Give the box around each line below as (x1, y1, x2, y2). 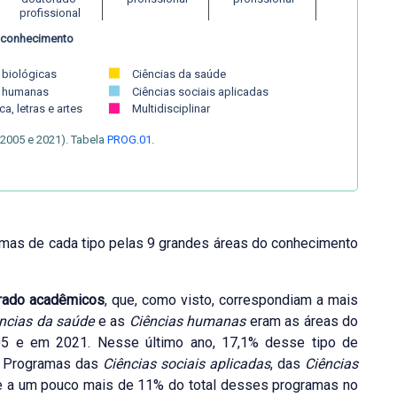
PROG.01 (107, 133, 152, 147)
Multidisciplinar (131, 102, 211, 116)
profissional (17, 6, 82, 20)
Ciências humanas (128, 313, 246, 331)
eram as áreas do (245, 313, 359, 331)
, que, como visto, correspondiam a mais (105, 292, 359, 309)
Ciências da (131, 66, 191, 81)
